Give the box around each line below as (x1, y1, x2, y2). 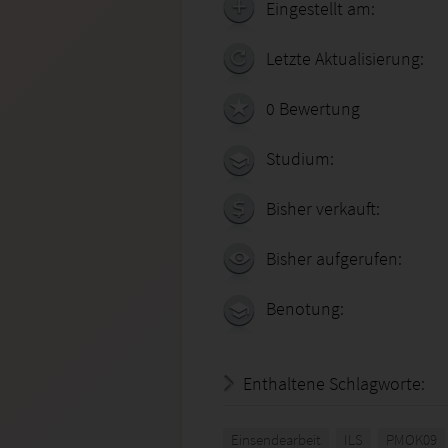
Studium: (266, 147, 334, 170)
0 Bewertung (266, 97, 360, 120)
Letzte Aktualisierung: (266, 47, 424, 70)
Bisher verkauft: (266, 197, 380, 220)
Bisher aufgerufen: (266, 247, 402, 270)
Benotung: (266, 297, 344, 320)
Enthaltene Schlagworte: (243, 372, 425, 395)
